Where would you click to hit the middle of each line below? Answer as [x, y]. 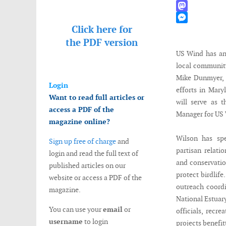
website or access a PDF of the [95, 178]
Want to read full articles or [97, 97]
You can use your [76, 209]
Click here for [102, 30]
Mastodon [191, 17]
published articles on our [87, 165]
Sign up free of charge [82, 141]
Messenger [192, 29]
